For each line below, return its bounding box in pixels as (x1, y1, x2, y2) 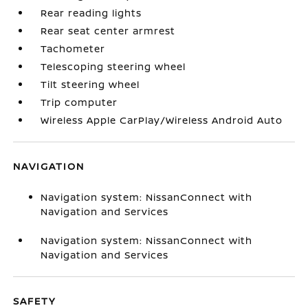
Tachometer (41, 42, 106, 55)
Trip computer (41, 96, 118, 109)
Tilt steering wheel (41, 78, 140, 91)
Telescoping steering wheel (41, 60, 186, 73)
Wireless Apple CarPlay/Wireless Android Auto (41, 113, 283, 126)
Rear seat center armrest (41, 24, 176, 37)
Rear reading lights (41, 6, 142, 19)
